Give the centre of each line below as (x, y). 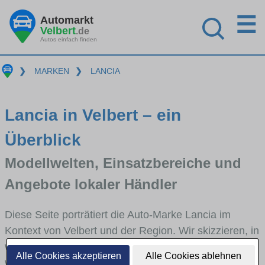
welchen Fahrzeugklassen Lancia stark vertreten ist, (127, 246)
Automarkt (67, 20)
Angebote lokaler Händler (91, 184)
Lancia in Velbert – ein (93, 115)
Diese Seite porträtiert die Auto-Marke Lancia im (118, 214)
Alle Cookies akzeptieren (68, 256)
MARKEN (51, 71)
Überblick (43, 140)
